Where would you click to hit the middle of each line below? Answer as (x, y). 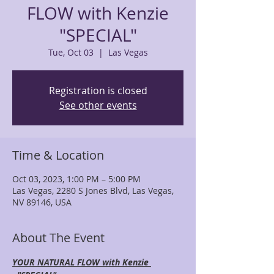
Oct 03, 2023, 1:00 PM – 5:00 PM (76, 179)
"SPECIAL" (98, 35)
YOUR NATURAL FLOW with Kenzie (82, 262)
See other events (98, 105)
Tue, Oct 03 (71, 52)
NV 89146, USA (42, 202)
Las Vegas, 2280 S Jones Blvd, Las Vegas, (93, 191)
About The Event (58, 238)
